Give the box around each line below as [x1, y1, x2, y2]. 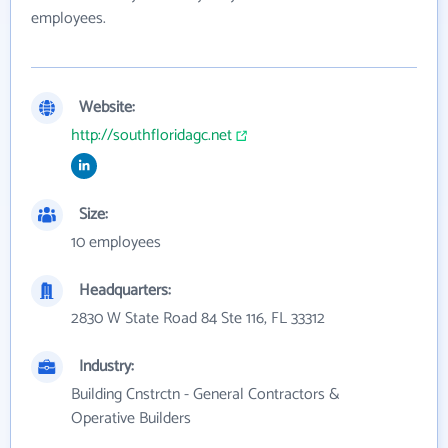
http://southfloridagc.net [71, 122, 232, 149]
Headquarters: [79, 277, 171, 304]
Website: [79, 94, 135, 121]
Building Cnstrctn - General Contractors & [71, 381, 340, 408]
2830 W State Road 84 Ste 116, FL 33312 [71, 305, 325, 332]
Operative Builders [71, 405, 191, 432]
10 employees [71, 229, 161, 256]
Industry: [79, 353, 134, 380]
